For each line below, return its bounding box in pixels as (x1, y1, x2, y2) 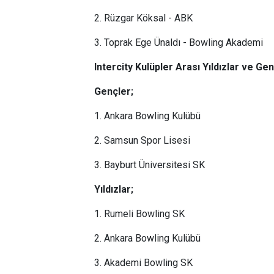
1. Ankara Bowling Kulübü (94, 110, 201, 122)
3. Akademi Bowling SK (94, 257, 193, 268)
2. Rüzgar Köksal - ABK (94, 12, 193, 24)
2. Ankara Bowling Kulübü (94, 232, 201, 244)
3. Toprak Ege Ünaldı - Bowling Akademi (94, 37, 263, 48)
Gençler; (94, 86, 133, 97)
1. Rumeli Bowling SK (94, 208, 185, 220)
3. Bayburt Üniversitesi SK (94, 159, 205, 171)
